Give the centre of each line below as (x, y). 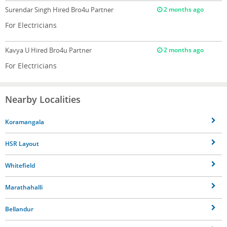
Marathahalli (24, 187)
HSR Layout (22, 143)
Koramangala (25, 122)
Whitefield (20, 165)
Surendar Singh (29, 9)
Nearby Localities (43, 99)
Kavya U (18, 50)
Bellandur (19, 209)
